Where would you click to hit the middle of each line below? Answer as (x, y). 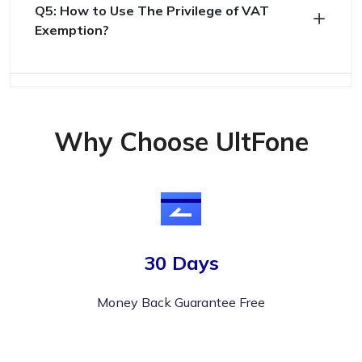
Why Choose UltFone (181, 141)
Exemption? (72, 30)
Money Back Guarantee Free (181, 302)
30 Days (181, 263)
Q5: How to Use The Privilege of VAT (152, 11)
